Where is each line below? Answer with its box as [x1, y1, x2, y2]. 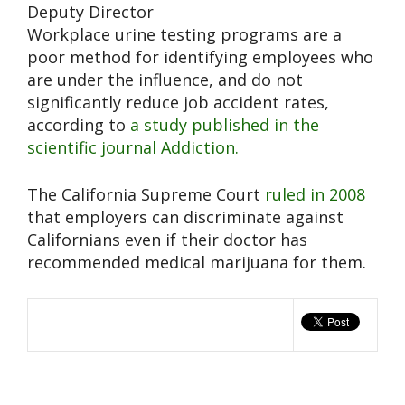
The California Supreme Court [27, 184, 265, 206]
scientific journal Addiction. [27, 137, 239, 159]
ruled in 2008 [265, 184, 365, 206]
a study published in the [130, 114, 319, 137]
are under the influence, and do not [27, 69, 303, 91]
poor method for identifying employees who [27, 46, 373, 69]
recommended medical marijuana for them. [27, 251, 366, 274]
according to [27, 114, 130, 137]
